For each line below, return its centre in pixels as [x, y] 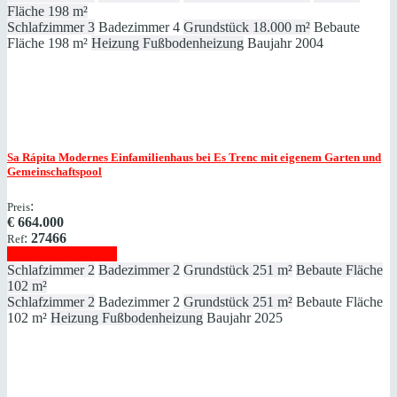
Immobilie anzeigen [62, 254]
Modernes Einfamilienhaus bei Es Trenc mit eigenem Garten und [218, 158]
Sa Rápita [31, 158]
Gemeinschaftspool [54, 172]
